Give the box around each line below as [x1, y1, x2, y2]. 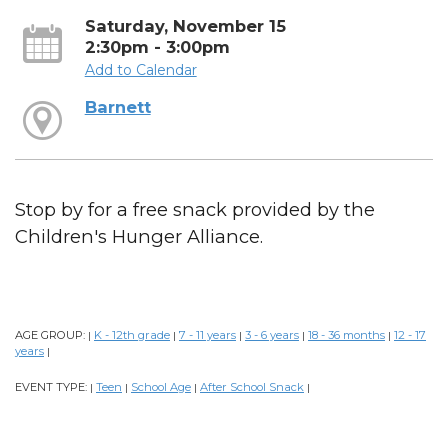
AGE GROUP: [15, 328, 88, 343]
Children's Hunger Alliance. [15, 225, 263, 249]
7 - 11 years [179, 328, 236, 343]
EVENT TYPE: [15, 380, 90, 395]
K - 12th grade [94, 328, 170, 343]
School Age [131, 380, 191, 395]
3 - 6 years [245, 328, 299, 343]
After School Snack [200, 380, 304, 395]
